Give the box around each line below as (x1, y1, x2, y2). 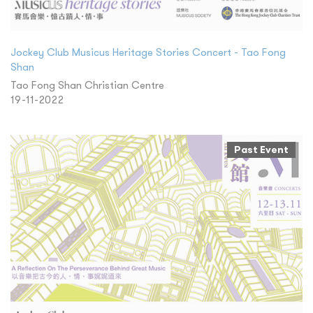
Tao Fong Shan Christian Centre (10, 78, 164, 92)
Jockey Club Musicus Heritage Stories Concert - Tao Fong (10, 45, 286, 59)
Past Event (234, 143, 289, 156)
